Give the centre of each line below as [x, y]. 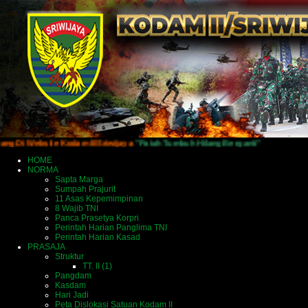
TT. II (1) [97, 266]
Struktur [69, 256]
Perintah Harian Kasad [98, 237]
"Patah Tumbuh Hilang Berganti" [162, 142]
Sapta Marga [79, 179]
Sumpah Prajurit [85, 189]
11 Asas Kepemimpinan [99, 199]
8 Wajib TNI [77, 208]
